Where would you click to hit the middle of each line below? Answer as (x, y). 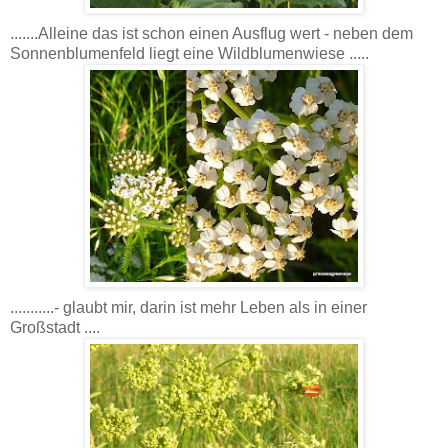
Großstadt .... (55, 327)
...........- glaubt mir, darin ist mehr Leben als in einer (188, 307)
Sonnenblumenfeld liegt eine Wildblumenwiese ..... (189, 53)
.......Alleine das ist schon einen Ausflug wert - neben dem (211, 33)
